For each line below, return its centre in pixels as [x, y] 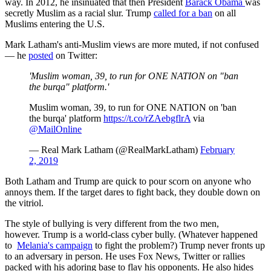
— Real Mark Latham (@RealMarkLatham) [115, 149]
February [217, 149]
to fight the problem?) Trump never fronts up [179, 245]
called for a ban [183, 13]
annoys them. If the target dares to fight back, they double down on [132, 192]
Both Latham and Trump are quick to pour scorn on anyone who [128, 181]
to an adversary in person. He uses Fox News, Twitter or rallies [125, 256]
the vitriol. [24, 203]
